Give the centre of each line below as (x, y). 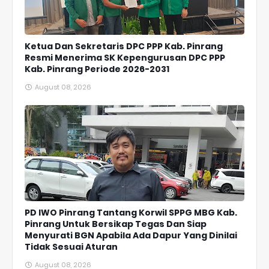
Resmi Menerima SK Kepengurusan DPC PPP (125, 58)
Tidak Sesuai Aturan (71, 247)
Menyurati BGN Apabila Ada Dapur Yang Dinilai (131, 236)
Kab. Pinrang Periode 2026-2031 (97, 69)
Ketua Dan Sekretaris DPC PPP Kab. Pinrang (124, 47)
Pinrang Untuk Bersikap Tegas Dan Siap (116, 224)
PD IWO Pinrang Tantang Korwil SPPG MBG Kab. (131, 213)
